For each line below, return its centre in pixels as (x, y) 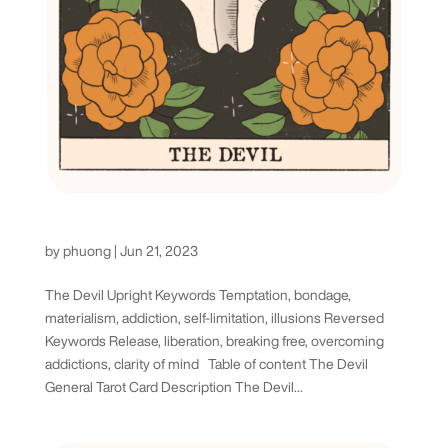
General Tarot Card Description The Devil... (173, 386)
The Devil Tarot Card (144, 231)
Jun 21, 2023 (158, 250)
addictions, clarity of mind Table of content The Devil (206, 363)
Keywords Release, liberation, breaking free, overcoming (214, 340)
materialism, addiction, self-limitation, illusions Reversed (214, 317)
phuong (86, 250)
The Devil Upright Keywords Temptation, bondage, (197, 294)
